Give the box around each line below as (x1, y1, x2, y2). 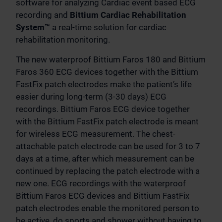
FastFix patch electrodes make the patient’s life (16, 79, 192, 89)
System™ (16, 22, 52, 32)
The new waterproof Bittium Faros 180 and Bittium (16, 55, 206, 64)
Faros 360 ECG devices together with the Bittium (16, 67, 198, 77)
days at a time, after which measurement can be (16, 154, 194, 164)
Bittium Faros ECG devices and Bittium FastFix (16, 191, 189, 201)
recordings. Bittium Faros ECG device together (16, 104, 190, 114)
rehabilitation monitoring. (16, 35, 110, 45)
